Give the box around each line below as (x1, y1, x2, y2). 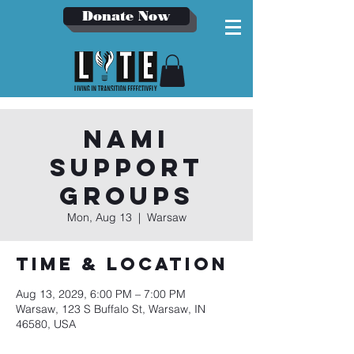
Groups (58, 179, 194, 212)
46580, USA (16, 316, 76, 331)
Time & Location (16, 252, 228, 275)
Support (49, 151, 204, 183)
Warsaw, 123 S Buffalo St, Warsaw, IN (16, 301, 205, 316)
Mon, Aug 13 (66, 209, 132, 224)
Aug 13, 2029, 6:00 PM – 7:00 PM (16, 286, 186, 301)
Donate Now (82, 8, 171, 24)
